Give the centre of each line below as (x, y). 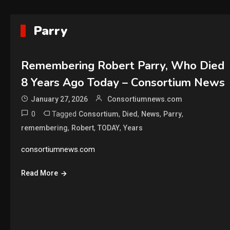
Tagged (65, 114)
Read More (39, 173)
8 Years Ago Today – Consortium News (123, 83)
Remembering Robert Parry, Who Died (122, 66)
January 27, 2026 (59, 99)
